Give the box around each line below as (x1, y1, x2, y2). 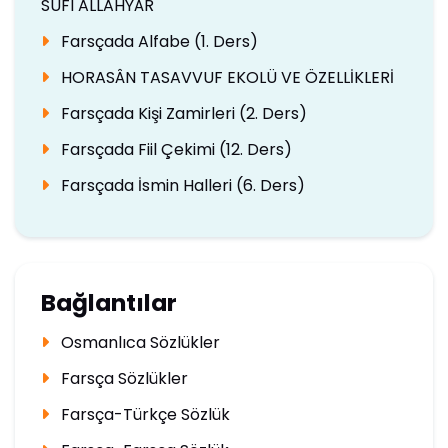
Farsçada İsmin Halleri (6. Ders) (56, 173, 305, 197)
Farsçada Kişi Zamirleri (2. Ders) (56, 101, 307, 125)
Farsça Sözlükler (56, 367, 188, 391)
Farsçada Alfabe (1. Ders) (56, 29, 258, 53)
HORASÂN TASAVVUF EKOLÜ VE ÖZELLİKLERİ (56, 65, 394, 89)
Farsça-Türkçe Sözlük (56, 403, 230, 427)
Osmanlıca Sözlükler (56, 331, 220, 355)
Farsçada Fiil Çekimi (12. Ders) (56, 137, 292, 161)
